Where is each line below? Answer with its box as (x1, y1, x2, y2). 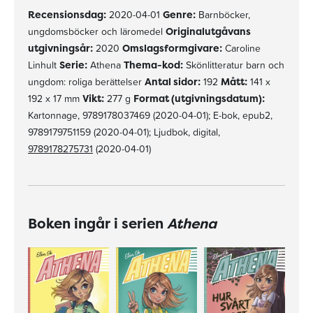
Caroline (222, 41, 261, 55)
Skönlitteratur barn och (183, 57, 284, 72)
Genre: (163, 7, 196, 21)
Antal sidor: (145, 74, 201, 88)
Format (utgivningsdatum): (133, 91, 265, 105)
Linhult (28, 57, 59, 72)
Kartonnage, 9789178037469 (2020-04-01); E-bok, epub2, (28, 108, 272, 122)
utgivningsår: (28, 41, 93, 54)
